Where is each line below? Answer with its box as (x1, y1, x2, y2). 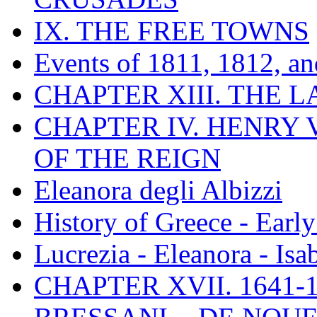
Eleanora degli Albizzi (34, 174, 282, 205)
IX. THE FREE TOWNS (34, 15, 309, 46)
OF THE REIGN (34, 142, 221, 173)
